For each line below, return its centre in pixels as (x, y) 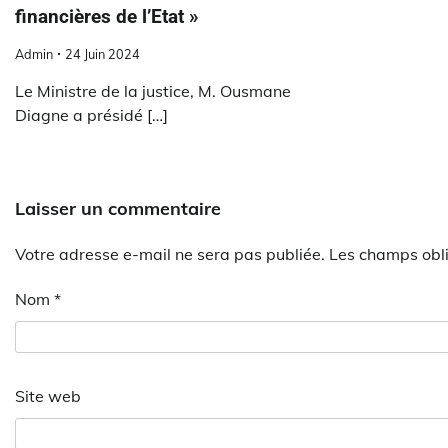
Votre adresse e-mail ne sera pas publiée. (170, 253)
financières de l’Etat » (107, 16)
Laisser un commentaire (118, 208)
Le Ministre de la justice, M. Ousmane (153, 90)
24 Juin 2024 (102, 53)
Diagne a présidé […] (91, 114)
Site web (48, 395)
